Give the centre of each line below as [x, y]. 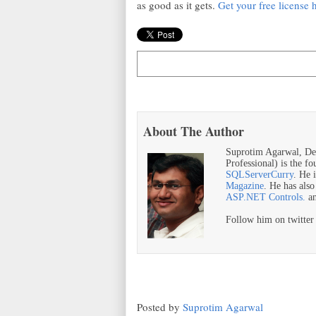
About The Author [194, 131]
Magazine [245, 186]
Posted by [160, 306]
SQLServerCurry [260, 175]
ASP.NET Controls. [266, 197]
